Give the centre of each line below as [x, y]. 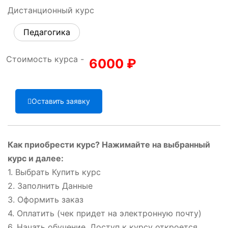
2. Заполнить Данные [50, 186]
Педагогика [47, 32]
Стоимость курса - [45, 59]
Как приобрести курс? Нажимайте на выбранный [109, 145]
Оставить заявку [61, 101]
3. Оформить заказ [46, 200]
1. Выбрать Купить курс [54, 172]
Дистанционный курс [51, 10]
